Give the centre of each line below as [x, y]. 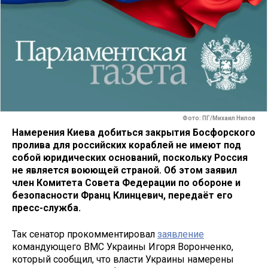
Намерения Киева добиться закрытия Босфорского [134, 132]
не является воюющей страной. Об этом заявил [124, 170]
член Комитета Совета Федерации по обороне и [126, 182]
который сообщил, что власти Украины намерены [123, 260]
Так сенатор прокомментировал [85, 234]
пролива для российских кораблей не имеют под [127, 145]
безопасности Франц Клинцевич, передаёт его [122, 195]
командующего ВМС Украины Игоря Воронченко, [123, 247]
